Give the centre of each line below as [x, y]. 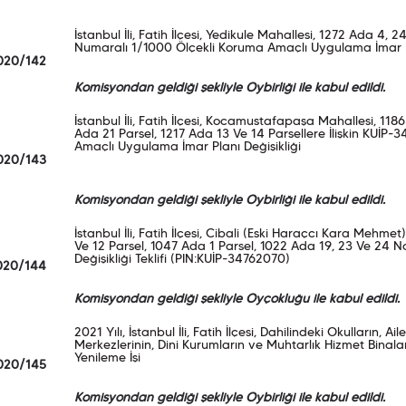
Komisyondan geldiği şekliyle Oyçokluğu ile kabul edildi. [237, 300]
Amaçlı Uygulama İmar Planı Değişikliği [187, 147]
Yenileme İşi [107, 358]
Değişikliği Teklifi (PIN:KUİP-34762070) [182, 260]
